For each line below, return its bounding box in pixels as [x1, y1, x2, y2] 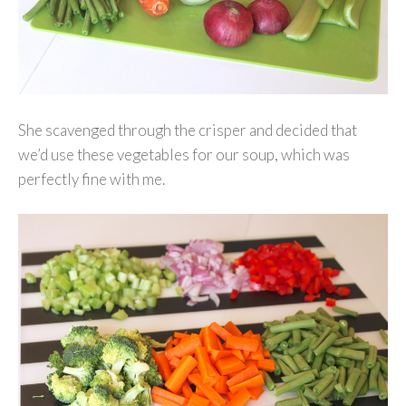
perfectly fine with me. [18, 169, 165, 188]
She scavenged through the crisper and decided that [18, 120, 357, 140]
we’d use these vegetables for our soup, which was [18, 144, 350, 164]
